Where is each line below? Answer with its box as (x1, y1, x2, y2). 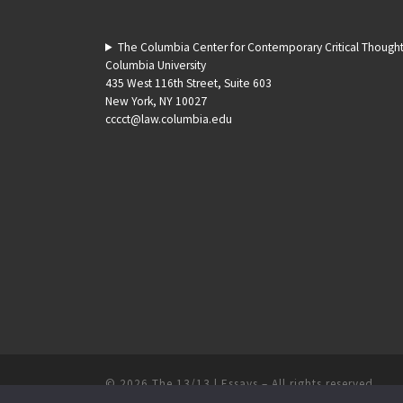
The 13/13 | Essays (152, 375, 258, 391)
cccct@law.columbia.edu (105, 112, 232, 128)
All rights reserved (272, 375, 373, 391)
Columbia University (105, 58, 206, 74)
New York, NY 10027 (105, 94, 207, 110)
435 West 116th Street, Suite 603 (105, 76, 272, 92)
